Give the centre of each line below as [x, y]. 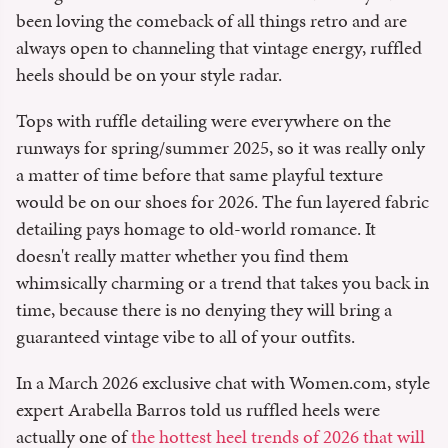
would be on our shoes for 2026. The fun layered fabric [222, 201]
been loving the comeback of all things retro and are [211, 20]
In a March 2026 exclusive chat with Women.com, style [223, 382]
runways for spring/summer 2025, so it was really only [220, 147]
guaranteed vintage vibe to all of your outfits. [187, 336]
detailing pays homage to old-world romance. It [196, 228]
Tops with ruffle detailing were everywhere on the [203, 120]
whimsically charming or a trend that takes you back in [222, 282]
